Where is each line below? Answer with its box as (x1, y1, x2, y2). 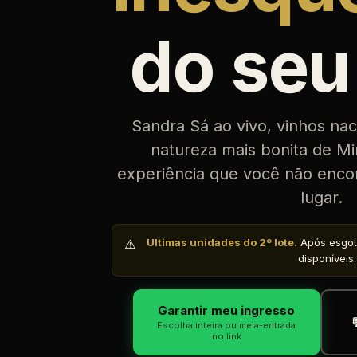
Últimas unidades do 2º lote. (146, 235, 297, 249)
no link (211, 330, 241, 342)
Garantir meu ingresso (158, 302, 296, 318)
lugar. (300, 188, 343, 208)
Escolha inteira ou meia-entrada (157, 319, 296, 331)
